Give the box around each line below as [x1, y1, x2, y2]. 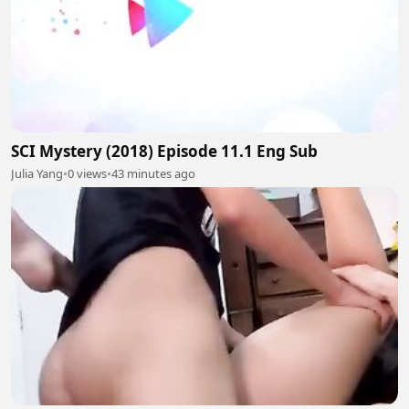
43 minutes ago [111, 165, 195, 182]
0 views [68, 165, 107, 182]
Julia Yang [11, 165, 63, 182]
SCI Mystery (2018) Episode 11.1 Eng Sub [11, 141, 318, 162]
